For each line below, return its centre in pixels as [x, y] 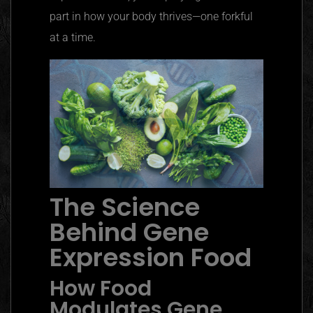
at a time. [73, 37]
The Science [125, 208]
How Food [101, 289]
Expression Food [151, 258]
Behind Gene [129, 233]
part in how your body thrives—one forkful [151, 16]
